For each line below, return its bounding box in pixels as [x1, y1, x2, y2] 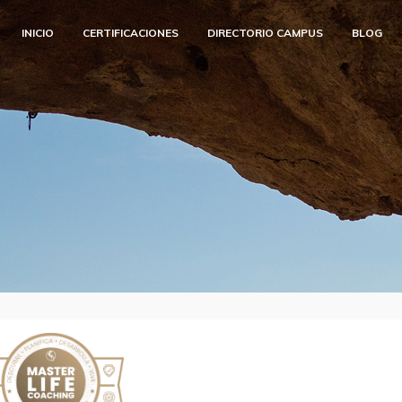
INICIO [22, 26, 54, 39]
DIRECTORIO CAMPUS [207, 26, 323, 39]
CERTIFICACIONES [83, 26, 179, 39]
